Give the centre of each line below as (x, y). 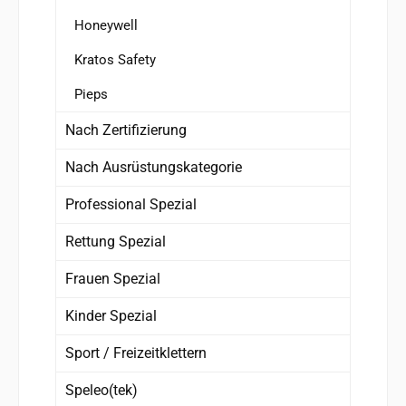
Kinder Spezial (111, 315)
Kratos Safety (115, 59)
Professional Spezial (131, 204)
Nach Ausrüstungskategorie (154, 167)
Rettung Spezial (116, 241)
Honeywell (106, 25)
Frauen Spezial (113, 278)
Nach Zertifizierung (126, 130)
